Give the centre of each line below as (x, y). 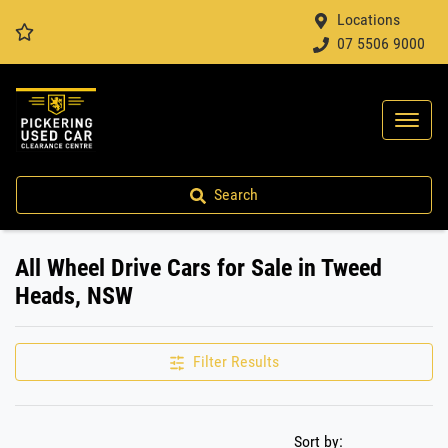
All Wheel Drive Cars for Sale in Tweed (198, 268)
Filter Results (236, 361)
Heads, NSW (74, 296)
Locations (368, 19)
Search (236, 194)
